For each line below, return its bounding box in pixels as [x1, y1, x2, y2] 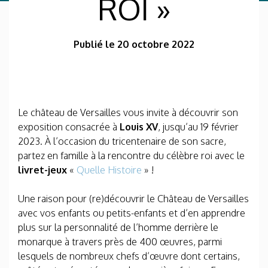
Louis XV [120, 121, 158, 133]
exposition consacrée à [18, 121, 120, 133]
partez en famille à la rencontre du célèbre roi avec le [18, 150, 245, 162]
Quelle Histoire [77, 164, 142, 176]
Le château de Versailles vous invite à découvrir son [18, 106, 238, 118]
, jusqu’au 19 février [158, 121, 239, 133]
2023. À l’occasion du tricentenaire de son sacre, [18, 135, 226, 147]
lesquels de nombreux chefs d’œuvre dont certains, [18, 250, 240, 262]
